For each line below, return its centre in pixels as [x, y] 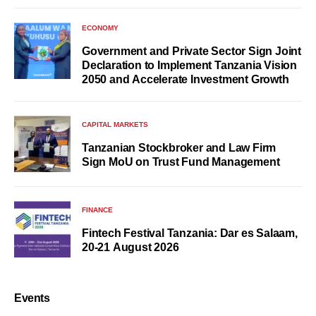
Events [32, 298]
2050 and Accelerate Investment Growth [186, 80]
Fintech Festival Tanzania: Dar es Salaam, [190, 233]
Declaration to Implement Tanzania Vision [189, 66]
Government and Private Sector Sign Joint [192, 51]
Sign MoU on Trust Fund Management [181, 162]
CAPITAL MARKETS [115, 124]
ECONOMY [100, 28]
